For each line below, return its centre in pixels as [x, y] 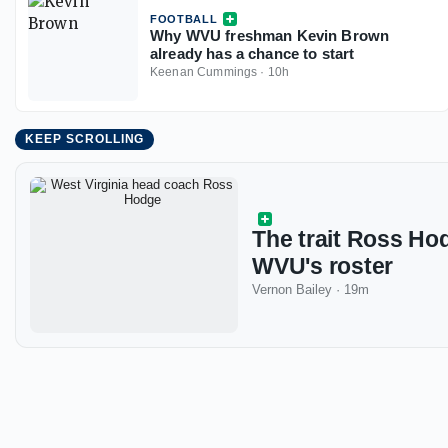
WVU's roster [323, 265]
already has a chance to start [252, 54]
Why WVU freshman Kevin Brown [270, 36]
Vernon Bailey [292, 289]
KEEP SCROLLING [85, 139]
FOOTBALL [184, 19]
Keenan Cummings [204, 72]
